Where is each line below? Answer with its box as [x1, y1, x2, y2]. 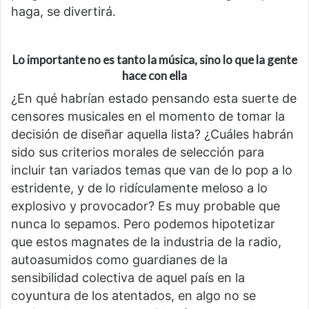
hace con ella [122, 68, 187, 83]
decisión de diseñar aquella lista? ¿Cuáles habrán [11, 126, 294, 141]
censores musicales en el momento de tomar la [11, 108, 285, 123]
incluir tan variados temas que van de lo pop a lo [11, 162, 292, 177]
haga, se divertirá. [11, 4, 116, 19]
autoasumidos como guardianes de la [11, 252, 228, 267]
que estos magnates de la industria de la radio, [11, 234, 281, 249]
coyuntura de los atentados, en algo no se [11, 288, 256, 303]
